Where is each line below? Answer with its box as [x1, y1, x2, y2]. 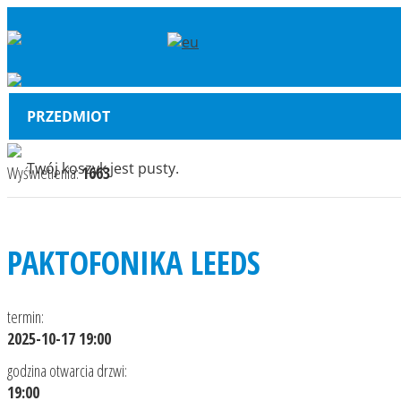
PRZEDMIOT [27, 107, 110, 126]
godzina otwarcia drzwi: [7, 360, 127, 381]
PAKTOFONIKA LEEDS [7, 241, 269, 285]
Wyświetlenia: [7, 162, 81, 183]
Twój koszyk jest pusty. [27, 158, 179, 178]
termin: [7, 306, 44, 328]
